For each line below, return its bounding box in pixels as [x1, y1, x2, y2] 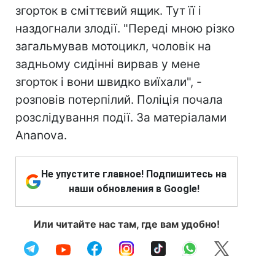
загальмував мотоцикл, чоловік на [15, 39, 211, 53]
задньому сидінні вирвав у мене [15, 57, 200, 71]
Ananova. [15, 128, 67, 142]
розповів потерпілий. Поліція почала [15, 93, 223, 107]
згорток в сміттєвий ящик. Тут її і [15, 4, 201, 18]
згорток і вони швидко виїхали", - [15, 75, 202, 89]
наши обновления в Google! [68, 183, 199, 195]
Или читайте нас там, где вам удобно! [33, 218, 220, 230]
